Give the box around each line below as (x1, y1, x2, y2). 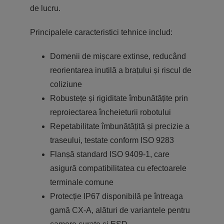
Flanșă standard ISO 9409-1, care (49, 149, 169, 158)
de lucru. (29, 3, 60, 12)
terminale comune (49, 177, 113, 186)
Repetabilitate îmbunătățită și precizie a (49, 121, 189, 130)
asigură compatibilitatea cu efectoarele (49, 163, 186, 172)
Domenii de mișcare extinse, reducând (49, 51, 186, 60)
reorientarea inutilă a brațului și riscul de (49, 65, 191, 74)
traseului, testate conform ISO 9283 (49, 135, 174, 144)
